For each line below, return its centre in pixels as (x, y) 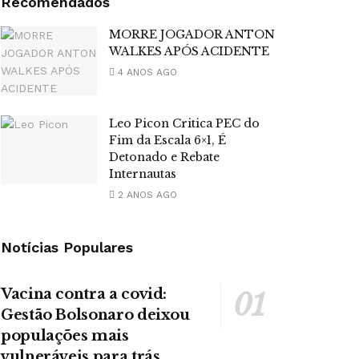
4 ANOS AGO (146, 73)
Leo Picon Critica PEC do (184, 124)
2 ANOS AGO (146, 195)
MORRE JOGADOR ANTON (192, 35)
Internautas (143, 174)
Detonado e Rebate (164, 157)
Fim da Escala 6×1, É (167, 141)
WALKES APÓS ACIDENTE (189, 52)
